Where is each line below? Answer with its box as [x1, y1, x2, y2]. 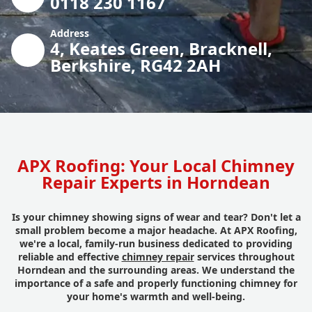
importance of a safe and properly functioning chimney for [15, 276, 297, 290]
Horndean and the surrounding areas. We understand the [17, 263, 295, 276]
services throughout [194, 249, 295, 263]
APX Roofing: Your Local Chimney [17, 153, 295, 177]
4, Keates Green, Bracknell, [50, 36, 272, 60]
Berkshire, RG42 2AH [50, 53, 221, 77]
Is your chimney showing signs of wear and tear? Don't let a [11, 210, 301, 224]
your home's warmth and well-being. [67, 289, 245, 303]
